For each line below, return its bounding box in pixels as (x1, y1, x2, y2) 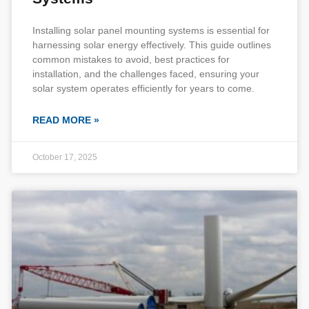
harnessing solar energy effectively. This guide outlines (32, 39, 271, 50)
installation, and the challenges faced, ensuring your (32, 68, 259, 79)
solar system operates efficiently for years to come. (32, 83, 255, 94)
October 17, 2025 (32, 152, 97, 162)
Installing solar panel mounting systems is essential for (32, 25, 270, 36)
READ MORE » (32, 114, 99, 126)
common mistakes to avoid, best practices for (32, 54, 230, 65)
